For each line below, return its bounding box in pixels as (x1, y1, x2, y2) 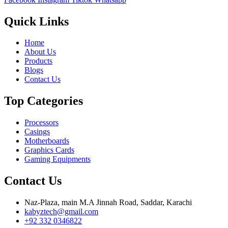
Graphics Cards (24, 146, 74, 155)
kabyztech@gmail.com (24, 207, 98, 216)
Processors (24, 118, 59, 127)
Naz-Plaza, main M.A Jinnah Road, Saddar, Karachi (24, 198, 192, 207)
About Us (24, 47, 56, 56)
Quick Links (4, 14, 69, 28)
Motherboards (24, 136, 69, 146)
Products (24, 56, 52, 66)
